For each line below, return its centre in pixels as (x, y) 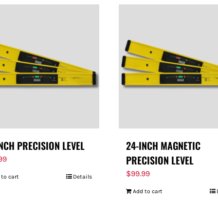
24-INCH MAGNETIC (163, 145)
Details (82, 177)
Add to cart (148, 191)
